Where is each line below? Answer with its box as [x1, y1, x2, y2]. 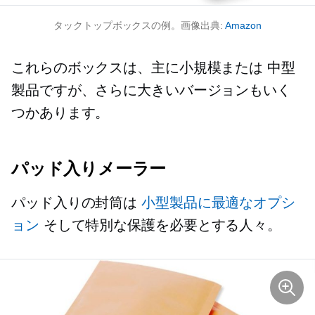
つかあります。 [11, 105, 110, 121]
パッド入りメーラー [11, 158, 167, 179]
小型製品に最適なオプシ [141, 195, 295, 211]
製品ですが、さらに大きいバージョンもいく [11, 82, 291, 98]
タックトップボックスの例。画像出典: [53, 20, 226, 32]
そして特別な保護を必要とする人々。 [39, 217, 282, 233]
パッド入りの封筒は [11, 195, 141, 211]
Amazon [225, 20, 262, 32]
